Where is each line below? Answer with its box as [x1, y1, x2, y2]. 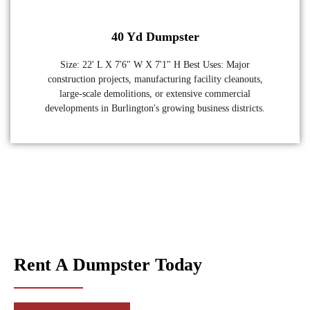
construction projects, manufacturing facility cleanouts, [47, 73, 263, 84]
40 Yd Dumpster [111, 29, 199, 44]
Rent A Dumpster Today [14, 254, 202, 275]
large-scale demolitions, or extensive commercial [60, 88, 250, 99]
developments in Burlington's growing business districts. [45, 102, 265, 113]
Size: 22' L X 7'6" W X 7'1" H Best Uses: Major [60, 59, 250, 70]
